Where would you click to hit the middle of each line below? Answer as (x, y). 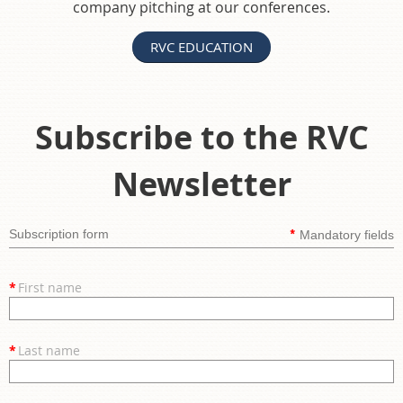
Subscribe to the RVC (201, 137)
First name (50, 287)
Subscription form (59, 233)
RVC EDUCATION (201, 46)
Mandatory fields (347, 234)
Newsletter (201, 184)
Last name (49, 350)
